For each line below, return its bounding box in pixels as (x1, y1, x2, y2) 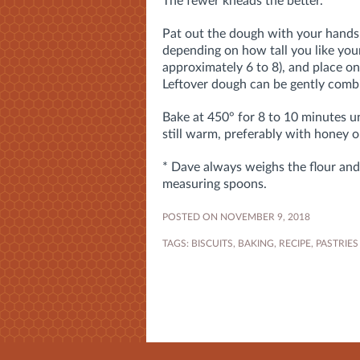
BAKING (238, 238, 274, 248)
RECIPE (279, 238, 311, 248)
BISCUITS (191, 238, 233, 248)
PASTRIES (316, 238, 358, 248)
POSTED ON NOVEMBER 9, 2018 (162, 211, 310, 222)
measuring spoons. (162, 177, 267, 190)
